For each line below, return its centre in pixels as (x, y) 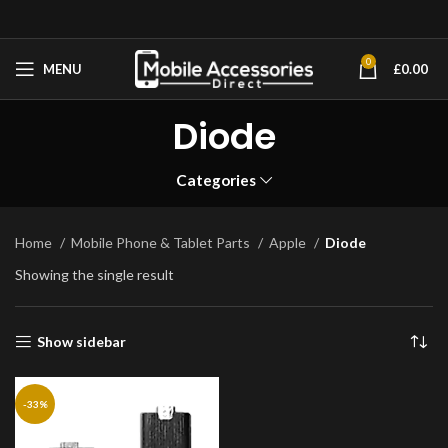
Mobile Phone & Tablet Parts (162, 242)
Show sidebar (82, 341)
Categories (216, 180)
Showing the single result (94, 274)
